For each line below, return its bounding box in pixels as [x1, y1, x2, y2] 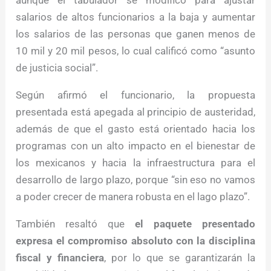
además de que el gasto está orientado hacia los [16, 123, 255, 135]
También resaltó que [16, 218, 135, 230]
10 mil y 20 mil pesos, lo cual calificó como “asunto [16, 45, 255, 57]
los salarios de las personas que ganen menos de [16, 28, 255, 41]
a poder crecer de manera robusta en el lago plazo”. [16, 191, 250, 203]
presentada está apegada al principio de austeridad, [16, 106, 255, 119]
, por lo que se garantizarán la [104, 252, 255, 264]
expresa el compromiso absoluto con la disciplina [16, 235, 255, 247]
